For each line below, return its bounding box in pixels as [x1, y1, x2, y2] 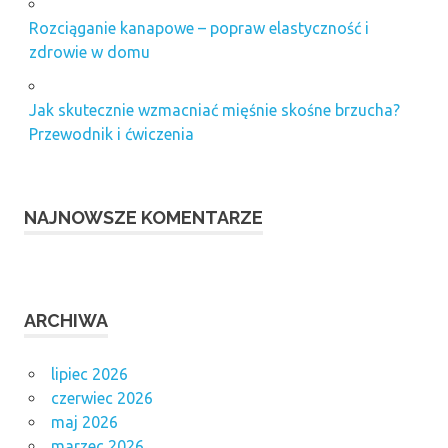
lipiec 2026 [50, 365, 128, 384]
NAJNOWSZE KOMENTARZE [24, 207, 263, 229]
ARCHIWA [24, 310, 108, 332]
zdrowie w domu [28, 43, 150, 62]
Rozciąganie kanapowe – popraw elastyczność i [28, 19, 369, 38]
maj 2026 [50, 413, 118, 432]
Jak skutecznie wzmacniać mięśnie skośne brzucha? [28, 101, 400, 120]
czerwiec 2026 [50, 389, 153, 408]
